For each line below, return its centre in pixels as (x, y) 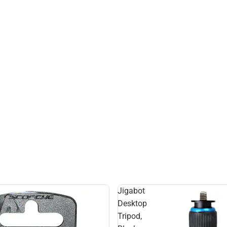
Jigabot (131, 191)
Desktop (132, 203)
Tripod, (130, 216)
